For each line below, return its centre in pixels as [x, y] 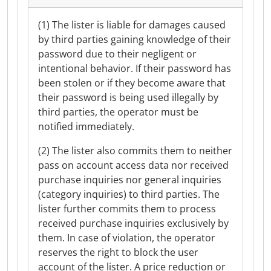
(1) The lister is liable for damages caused [132, 25]
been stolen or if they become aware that [132, 83]
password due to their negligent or [117, 54]
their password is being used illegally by [128, 97]
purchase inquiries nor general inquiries [130, 180]
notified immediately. [86, 126]
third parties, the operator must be [118, 112]
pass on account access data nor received [133, 165]
